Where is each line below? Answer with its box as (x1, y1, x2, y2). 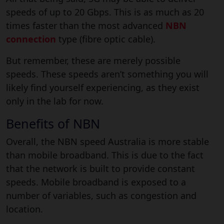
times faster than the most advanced (6, 19, 165, 31)
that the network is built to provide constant (6, 162, 195, 174)
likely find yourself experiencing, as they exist (6, 81, 199, 93)
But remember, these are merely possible (6, 54, 180, 66)
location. (6, 202, 43, 215)
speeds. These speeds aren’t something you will (6, 67, 208, 80)
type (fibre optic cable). (56, 32, 155, 45)
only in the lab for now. (6, 94, 103, 107)
